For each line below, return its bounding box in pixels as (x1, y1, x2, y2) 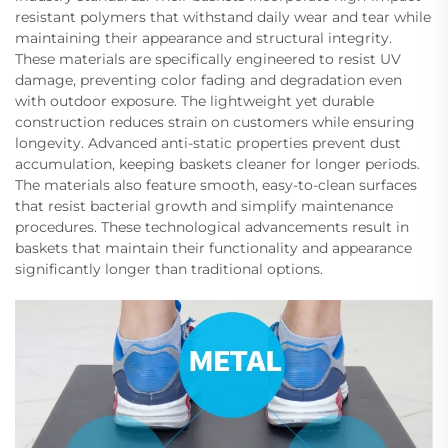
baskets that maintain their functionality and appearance (15, 238, 412, 257)
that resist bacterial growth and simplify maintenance (15, 196, 393, 215)
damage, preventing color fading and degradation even (15, 70, 402, 89)
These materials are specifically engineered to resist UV (15, 49, 401, 68)
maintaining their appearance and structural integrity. (15, 28, 392, 47)
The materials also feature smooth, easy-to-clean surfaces (15, 175, 417, 194)
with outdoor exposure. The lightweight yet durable (15, 91, 374, 110)
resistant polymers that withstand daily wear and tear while (15, 7, 431, 26)
